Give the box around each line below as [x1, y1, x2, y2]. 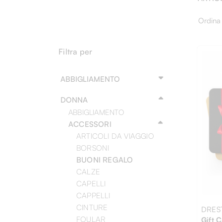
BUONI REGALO [76, 155, 133, 165]
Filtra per [56, 47, 93, 56]
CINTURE [76, 203, 108, 212]
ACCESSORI [68, 119, 111, 129]
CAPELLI [76, 179, 106, 188]
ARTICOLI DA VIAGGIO [76, 131, 154, 141]
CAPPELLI [76, 191, 111, 200]
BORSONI [76, 143, 110, 153]
